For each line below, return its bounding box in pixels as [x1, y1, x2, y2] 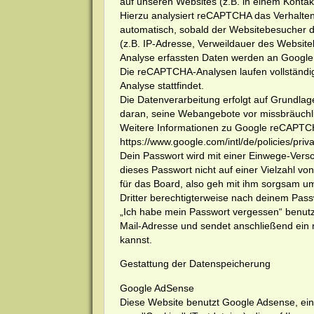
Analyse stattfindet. [119, 81, 204, 93]
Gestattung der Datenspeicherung [119, 260, 271, 272]
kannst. [119, 235, 152, 247]
